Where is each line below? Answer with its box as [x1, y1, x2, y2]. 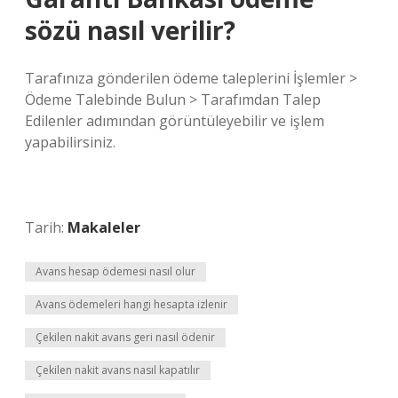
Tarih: [25, 218, 68, 237]
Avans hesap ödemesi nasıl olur [36, 264, 195, 279]
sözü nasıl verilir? [25, 13, 235, 47]
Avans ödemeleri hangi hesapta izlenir [36, 297, 227, 312]
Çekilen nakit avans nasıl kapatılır [36, 362, 200, 378]
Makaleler [68, 218, 140, 237]
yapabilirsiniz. [25, 132, 115, 152]
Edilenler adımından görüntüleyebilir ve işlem [25, 111, 324, 131]
